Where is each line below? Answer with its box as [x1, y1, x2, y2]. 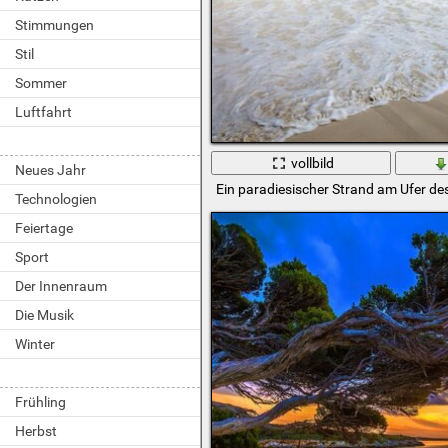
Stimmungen [15, 17, 94, 33]
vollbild [291, 155, 335, 171]
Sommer [15, 75, 67, 91]
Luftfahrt [15, 104, 72, 120]
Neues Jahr [15, 162, 86, 178]
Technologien [15, 191, 97, 207]
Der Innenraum [15, 278, 107, 294]
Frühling [15, 394, 66, 410]
